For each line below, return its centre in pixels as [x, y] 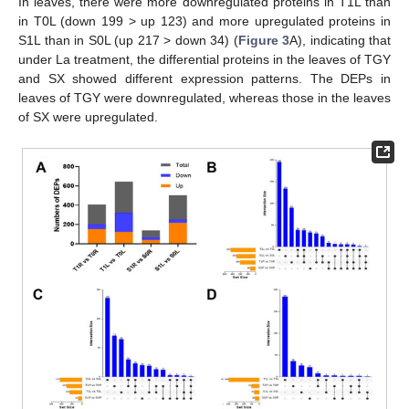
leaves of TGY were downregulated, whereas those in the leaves [204, 98]
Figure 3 [263, 41]
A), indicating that [340, 41]
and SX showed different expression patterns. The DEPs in [204, 79]
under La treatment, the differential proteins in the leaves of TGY [204, 60]
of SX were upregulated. [88, 117]
